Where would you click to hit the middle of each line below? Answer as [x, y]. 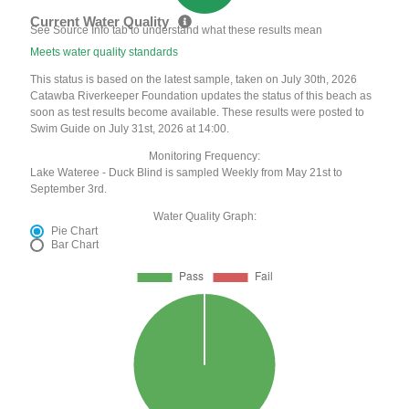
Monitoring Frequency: [204, 156]
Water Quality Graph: [204, 216]
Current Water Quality [102, 22]
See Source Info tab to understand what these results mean [177, 30]
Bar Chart [75, 244]
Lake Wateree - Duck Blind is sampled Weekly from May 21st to [187, 172]
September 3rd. [69, 189]
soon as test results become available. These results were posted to [198, 112]
